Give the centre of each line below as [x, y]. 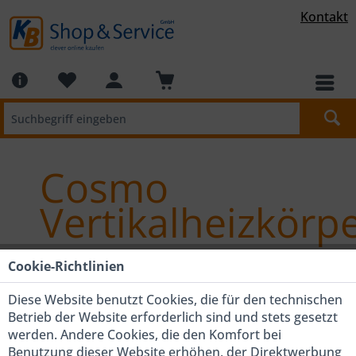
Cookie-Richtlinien [66, 266]
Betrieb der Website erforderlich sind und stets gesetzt [173, 317]
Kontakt [324, 17]
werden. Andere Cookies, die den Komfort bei [145, 335]
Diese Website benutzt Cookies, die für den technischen [175, 300]
